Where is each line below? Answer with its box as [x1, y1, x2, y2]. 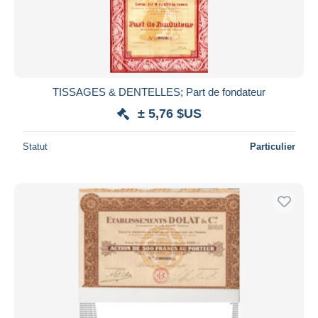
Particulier [250, 141, 295, 152]
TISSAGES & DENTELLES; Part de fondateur [53, 85, 265, 98]
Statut [23, 141, 48, 152]
